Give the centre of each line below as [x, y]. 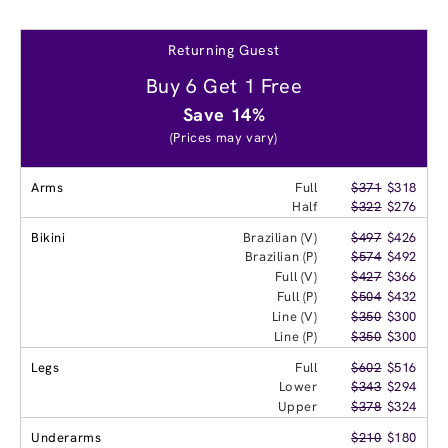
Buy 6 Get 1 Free [224, 85]
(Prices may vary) [224, 137]
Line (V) [294, 316]
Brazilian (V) [280, 237]
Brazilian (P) [281, 256]
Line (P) [295, 336]
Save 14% [224, 114]
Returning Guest [224, 49]
